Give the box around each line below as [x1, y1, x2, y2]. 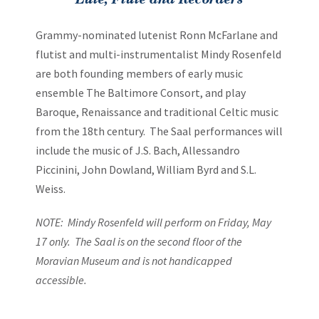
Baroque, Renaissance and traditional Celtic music [36, 105, 278, 119]
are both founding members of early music [36, 66, 243, 80]
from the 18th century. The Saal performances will [36, 124, 283, 138]
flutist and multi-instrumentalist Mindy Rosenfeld [36, 47, 281, 61]
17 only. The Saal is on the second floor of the [36, 234, 242, 249]
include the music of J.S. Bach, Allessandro [36, 143, 240, 157]
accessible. [36, 273, 87, 287]
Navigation [35, 2, 106, 22]
